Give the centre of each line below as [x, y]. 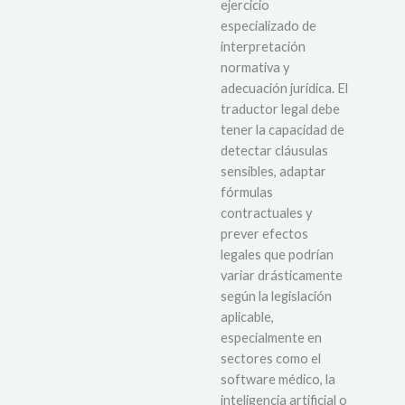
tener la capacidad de [283, 129]
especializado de [268, 25]
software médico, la [278, 379]
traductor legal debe [280, 108]
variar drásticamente [282, 275]
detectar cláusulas [274, 150]
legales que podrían [277, 254]
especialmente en [271, 337]
